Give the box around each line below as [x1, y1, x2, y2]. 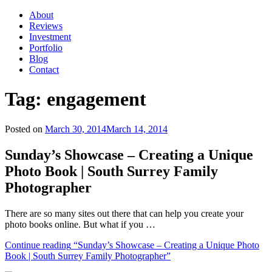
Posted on [5, 123, 42, 134]
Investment [29, 32, 71, 42]
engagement [47, 88, 146, 110]
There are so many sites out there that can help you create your [5, 208, 243, 219]
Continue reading [5, 239, 71, 250]
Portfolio [29, 42, 63, 53]
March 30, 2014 [45, 123, 106, 134]
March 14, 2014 [106, 123, 168, 134]
